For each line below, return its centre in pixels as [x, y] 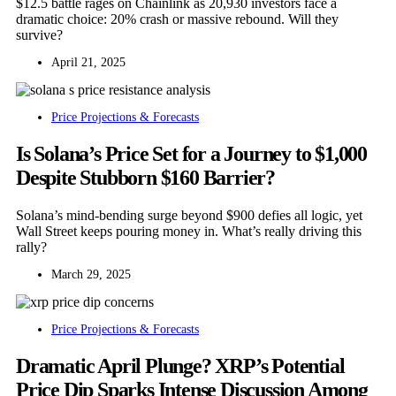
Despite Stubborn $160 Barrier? [145, 177]
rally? [31, 247]
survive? [39, 34]
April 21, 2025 [88, 62]
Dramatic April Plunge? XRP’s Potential [180, 366]
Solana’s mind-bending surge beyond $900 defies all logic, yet [189, 215]
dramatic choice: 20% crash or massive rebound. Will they [177, 19]
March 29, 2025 [91, 274]
